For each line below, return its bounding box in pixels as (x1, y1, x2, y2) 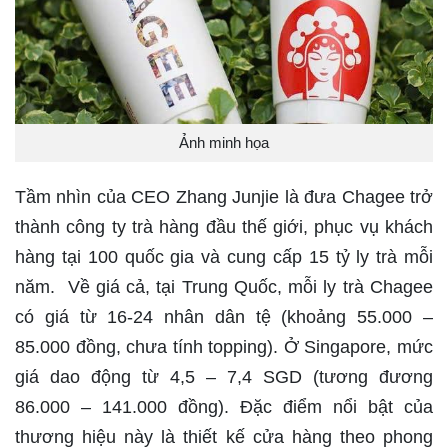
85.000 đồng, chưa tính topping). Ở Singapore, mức (15, 337, 433, 358)
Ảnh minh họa (179, 134, 269, 152)
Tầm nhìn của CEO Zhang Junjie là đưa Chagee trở (15, 187, 433, 208)
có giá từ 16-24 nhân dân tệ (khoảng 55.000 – (15, 307, 433, 328)
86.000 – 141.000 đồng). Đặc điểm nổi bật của (15, 397, 433, 418)
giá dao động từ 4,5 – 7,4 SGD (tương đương (15, 367, 433, 388)
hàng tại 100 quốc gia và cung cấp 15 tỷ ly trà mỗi (15, 247, 433, 268)
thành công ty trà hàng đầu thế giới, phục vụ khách (15, 217, 433, 238)
